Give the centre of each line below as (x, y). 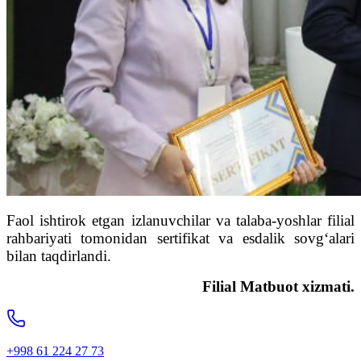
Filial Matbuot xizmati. (278, 287)
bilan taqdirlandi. (59, 256)
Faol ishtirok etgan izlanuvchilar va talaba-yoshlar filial (180, 221)
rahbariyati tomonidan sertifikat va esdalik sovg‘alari (180, 239)
